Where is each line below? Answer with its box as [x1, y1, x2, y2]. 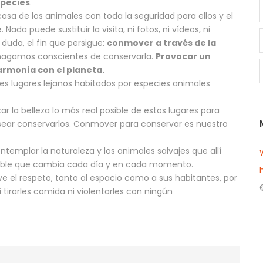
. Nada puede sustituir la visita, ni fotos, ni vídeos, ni [2, 23, 210, 35]
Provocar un [156, 50, 211, 62]
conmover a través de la [107, 36, 216, 49]
